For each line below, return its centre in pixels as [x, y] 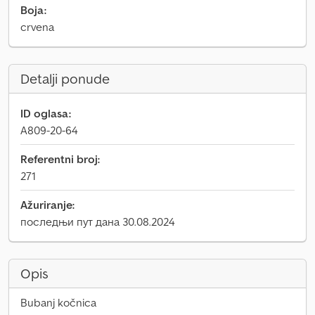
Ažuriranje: [47, 205]
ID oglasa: [46, 113]
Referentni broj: [60, 159]
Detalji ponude [65, 79]
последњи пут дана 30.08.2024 [98, 221]
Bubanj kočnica [58, 302]
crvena [37, 27]
